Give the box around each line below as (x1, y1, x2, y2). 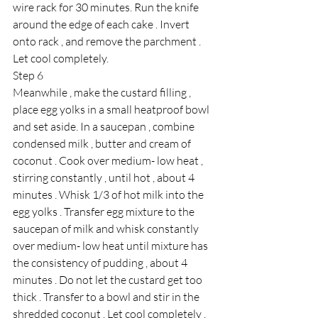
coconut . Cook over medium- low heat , (13, 153, 205, 168)
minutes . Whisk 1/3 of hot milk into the (13, 187, 206, 202)
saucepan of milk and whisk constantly (13, 221, 201, 236)
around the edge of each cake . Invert (13, 17, 192, 32)
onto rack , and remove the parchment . (13, 34, 203, 49)
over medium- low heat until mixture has (13, 238, 210, 253)
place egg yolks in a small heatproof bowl (13, 102, 212, 117)
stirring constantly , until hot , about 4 (13, 170, 197, 185)
